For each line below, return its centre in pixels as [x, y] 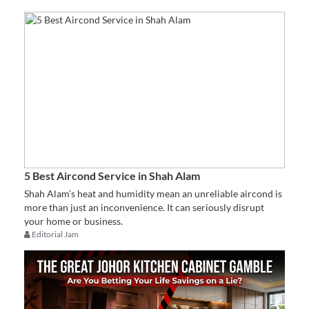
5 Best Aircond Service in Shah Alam [112, 175]
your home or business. [73, 221]
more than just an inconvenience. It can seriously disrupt [144, 207]
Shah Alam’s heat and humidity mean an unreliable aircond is [153, 193]
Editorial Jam [55, 234]
